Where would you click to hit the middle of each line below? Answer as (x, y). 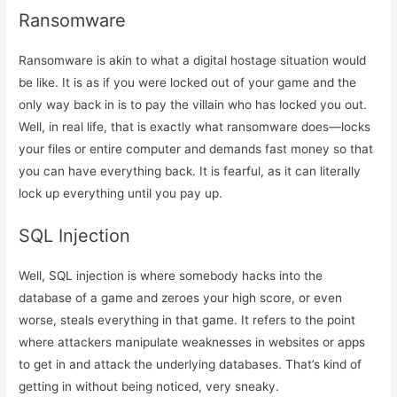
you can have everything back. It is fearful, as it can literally (190, 171)
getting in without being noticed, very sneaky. (149, 386)
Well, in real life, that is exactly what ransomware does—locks (195, 126)
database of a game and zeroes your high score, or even (181, 297)
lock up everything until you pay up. (121, 193)
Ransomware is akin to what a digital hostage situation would (193, 60)
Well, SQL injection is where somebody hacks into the (171, 275)
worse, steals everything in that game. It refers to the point (187, 319)
